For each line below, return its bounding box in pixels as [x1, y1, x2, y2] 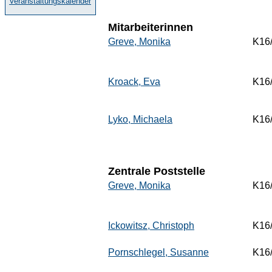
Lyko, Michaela [108, 114, 172, 124]
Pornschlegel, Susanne [108, 247, 209, 257]
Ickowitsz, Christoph [108, 220, 194, 231]
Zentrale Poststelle [108, 165, 205, 177]
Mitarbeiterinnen [108, 21, 193, 33]
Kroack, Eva [108, 76, 160, 87]
